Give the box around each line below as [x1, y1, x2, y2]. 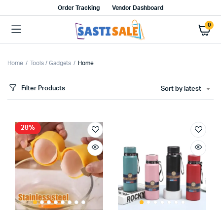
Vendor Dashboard [111, 5, 164, 11]
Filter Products [21, 85, 65, 92]
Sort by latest [161, 86, 201, 92]
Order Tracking [57, 5, 100, 11]
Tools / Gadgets [30, 60, 72, 66]
